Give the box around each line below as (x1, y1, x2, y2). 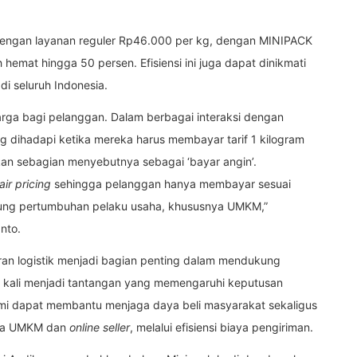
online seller (69, 320, 130, 334)
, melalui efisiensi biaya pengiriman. (130, 320, 313, 334)
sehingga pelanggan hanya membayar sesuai (51, 176, 291, 190)
